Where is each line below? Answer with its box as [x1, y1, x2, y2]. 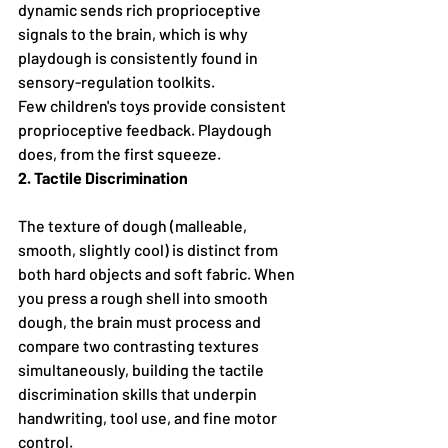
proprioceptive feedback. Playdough [18, 119, 275, 139]
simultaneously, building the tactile [18, 359, 267, 379]
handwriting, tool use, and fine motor [18, 407, 280, 427]
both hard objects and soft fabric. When [18, 263, 298, 283]
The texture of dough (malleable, [18, 215, 250, 235]
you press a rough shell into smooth [18, 287, 271, 307]
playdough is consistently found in [18, 47, 261, 67]
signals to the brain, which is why [18, 23, 251, 43]
